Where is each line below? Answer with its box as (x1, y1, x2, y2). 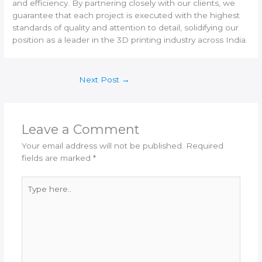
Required (185, 141, 223, 151)
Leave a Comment (21, 122, 139, 137)
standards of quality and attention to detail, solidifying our (12, 22, 239, 32)
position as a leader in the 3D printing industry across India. (12, 35, 248, 44)
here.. (20, 189, 43, 199)
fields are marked (21, 153, 93, 163)
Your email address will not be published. (21, 141, 184, 151)
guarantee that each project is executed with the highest (12, 10, 240, 20)
